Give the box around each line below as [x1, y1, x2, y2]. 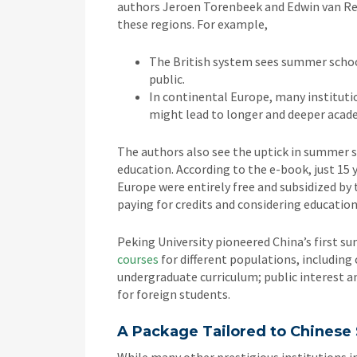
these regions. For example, [117, 16, 268, 32]
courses [117, 251, 159, 267]
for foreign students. [117, 286, 230, 302]
